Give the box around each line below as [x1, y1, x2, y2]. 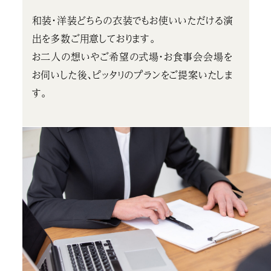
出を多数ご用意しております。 [31, 31, 156, 47]
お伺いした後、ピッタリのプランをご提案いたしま [31, 67, 233, 83]
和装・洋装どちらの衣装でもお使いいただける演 [31, 13, 234, 28]
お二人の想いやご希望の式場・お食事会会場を [31, 49, 232, 65]
